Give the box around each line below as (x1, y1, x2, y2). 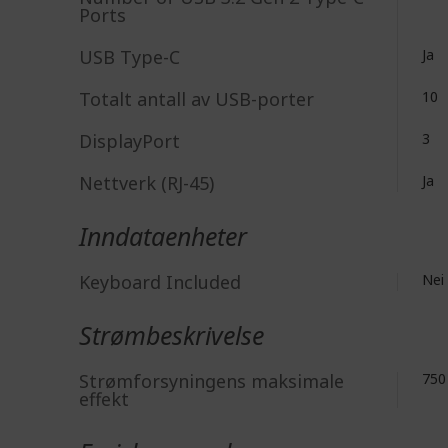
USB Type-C (79, 45, 180, 69)
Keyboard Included (79, 270, 241, 294)
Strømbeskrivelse (79, 318, 264, 352)
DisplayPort (79, 129, 180, 153)
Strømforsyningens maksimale (79, 369, 344, 393)
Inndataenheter (79, 219, 247, 253)
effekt (79, 387, 129, 411)
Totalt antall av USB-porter (79, 87, 314, 111)
